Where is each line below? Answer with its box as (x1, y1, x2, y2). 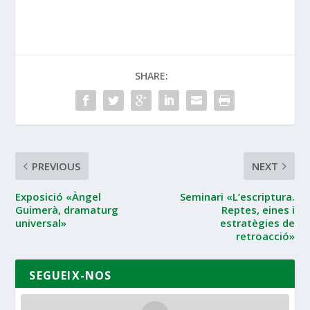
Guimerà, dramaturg (15, 202, 119, 217)
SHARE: (135, 69, 168, 82)
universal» (15, 215, 67, 230)
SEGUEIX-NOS (29, 267, 112, 283)
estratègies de (219, 215, 295, 230)
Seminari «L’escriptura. (179, 189, 295, 203)
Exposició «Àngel (15, 189, 102, 203)
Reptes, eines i (221, 202, 295, 217)
